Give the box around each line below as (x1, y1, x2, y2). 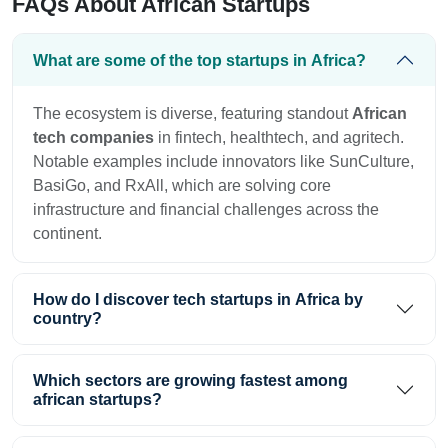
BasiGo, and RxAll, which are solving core (33, 177, 331, 195)
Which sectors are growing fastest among (33, 372, 348, 390)
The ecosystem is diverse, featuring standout (33, 105, 352, 123)
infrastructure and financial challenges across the (33, 201, 379, 219)
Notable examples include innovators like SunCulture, (33, 153, 414, 171)
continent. (33, 225, 102, 243)
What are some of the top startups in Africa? (33, 51, 366, 69)
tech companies (33, 129, 154, 147)
